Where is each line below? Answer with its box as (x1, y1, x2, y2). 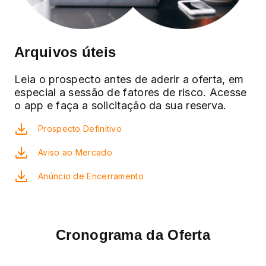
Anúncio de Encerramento (38, 171, 144, 182)
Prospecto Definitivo (38, 123, 122, 134)
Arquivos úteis (14, 44, 116, 61)
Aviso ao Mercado (38, 147, 112, 158)
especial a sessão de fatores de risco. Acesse (14, 86, 247, 99)
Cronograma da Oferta (56, 227, 210, 243)
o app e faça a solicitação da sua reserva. (14, 99, 227, 112)
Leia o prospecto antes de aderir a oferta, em (14, 73, 244, 86)
